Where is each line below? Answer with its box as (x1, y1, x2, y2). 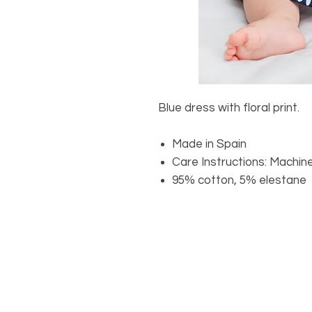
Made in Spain (172, 138, 247, 151)
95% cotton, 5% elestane (172, 174, 306, 187)
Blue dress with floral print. (158, 102, 299, 115)
